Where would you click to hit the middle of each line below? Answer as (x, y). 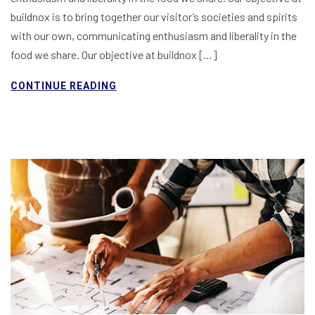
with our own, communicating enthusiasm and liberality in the (154, 36)
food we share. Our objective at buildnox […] (114, 55)
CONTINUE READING (64, 86)
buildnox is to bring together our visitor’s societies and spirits (154, 17)
